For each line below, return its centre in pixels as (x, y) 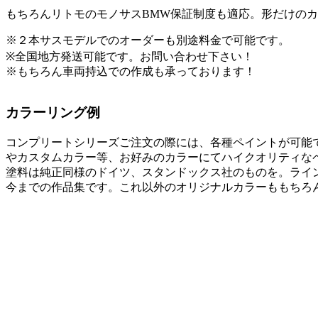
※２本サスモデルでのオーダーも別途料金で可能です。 (148, 40)
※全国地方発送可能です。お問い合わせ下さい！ (130, 56)
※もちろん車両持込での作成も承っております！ (131, 71)
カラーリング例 (53, 113)
